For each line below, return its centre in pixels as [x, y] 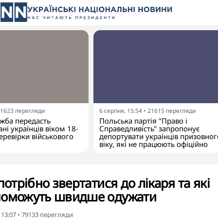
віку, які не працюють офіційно [154, 144]
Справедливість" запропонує [149, 128]
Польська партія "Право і [143, 121]
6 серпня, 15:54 [121, 111]
